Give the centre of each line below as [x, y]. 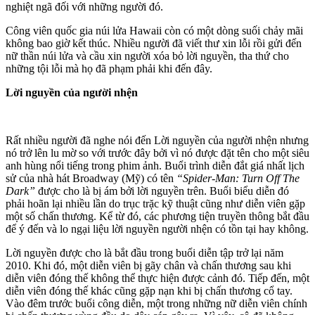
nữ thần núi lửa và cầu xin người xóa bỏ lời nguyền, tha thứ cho [147, 56]
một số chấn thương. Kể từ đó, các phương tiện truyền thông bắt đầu [157, 216]
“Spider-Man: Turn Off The [238, 178]
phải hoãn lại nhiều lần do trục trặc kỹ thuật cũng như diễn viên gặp [155, 203]
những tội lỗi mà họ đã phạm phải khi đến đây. [109, 68]
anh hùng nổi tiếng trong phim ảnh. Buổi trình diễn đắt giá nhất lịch [155, 165]
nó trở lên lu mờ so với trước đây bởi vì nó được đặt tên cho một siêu [157, 153]
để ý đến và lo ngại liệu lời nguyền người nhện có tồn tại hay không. [157, 229]
